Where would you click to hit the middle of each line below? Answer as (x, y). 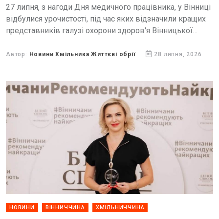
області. (20, 42)
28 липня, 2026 (178, 54)
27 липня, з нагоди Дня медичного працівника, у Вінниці (108, 7)
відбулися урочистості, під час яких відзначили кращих (106, 19)
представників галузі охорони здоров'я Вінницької (99, 31)
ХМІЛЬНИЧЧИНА (120, 208)
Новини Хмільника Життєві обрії (82, 54)
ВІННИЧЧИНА (65, 208)
